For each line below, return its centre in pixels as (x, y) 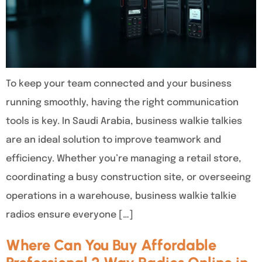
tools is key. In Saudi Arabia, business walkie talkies (124, 122)
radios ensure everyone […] (70, 215)
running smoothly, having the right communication (122, 103)
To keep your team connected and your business (119, 84)
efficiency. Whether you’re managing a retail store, (124, 159)
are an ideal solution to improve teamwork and (113, 140)
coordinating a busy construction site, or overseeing (128, 178)
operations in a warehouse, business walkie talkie (121, 196)
